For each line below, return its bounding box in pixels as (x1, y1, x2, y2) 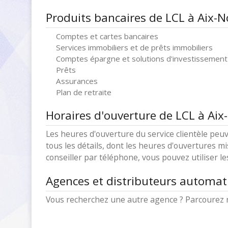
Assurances (56, 76, 98, 86)
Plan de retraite (56, 87, 111, 97)
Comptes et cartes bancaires (56, 31, 158, 41)
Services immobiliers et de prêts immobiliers (56, 42, 213, 52)
